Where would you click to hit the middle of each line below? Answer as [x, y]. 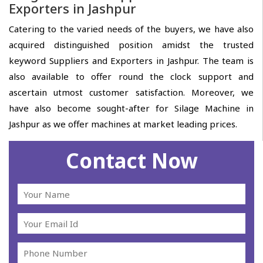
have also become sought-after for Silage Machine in [131, 108]
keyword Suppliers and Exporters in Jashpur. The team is [131, 61]
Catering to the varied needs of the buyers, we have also [131, 29]
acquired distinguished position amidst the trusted [131, 45]
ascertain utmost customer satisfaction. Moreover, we [131, 92]
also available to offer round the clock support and [131, 77]
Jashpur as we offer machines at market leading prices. [123, 124]
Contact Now [131, 161]
